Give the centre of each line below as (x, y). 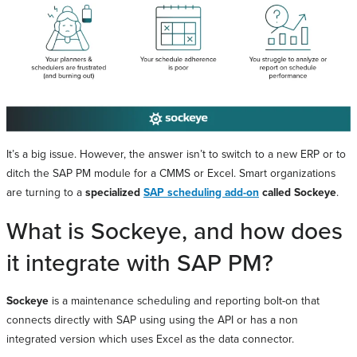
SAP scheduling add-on (201, 192)
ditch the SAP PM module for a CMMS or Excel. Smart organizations (171, 172)
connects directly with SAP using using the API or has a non (152, 319)
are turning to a (46, 191)
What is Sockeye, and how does (175, 230)
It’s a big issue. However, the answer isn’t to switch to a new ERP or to (176, 153)
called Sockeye (298, 192)
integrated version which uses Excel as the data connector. (152, 338)
